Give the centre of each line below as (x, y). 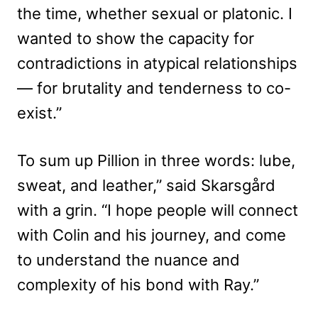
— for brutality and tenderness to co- (154, 88)
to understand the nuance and (128, 259)
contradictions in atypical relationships (157, 63)
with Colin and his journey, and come (152, 235)
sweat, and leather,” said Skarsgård (146, 185)
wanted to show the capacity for (136, 38)
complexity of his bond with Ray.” (138, 284)
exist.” (39, 113)
